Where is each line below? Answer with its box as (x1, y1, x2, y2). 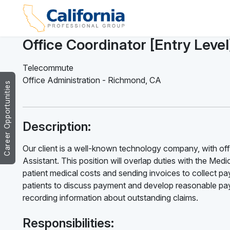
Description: (23, 119, 91, 134)
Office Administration (23, 74, 102, 85)
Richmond (108, 74, 145, 85)
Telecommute (23, 62, 73, 73)
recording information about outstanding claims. (23, 192, 198, 203)
